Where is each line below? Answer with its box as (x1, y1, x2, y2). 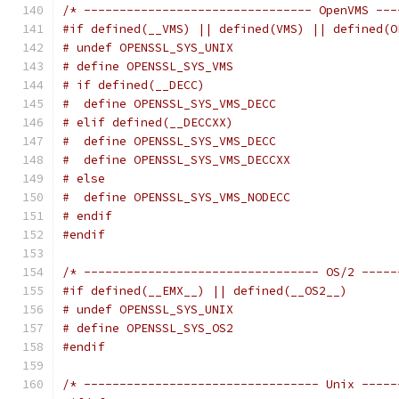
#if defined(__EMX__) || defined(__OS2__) (62, 283, 347, 298)
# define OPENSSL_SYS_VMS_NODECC (62, 190, 290, 205)
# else (62, 171, 105, 186)
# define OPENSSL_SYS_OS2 (62, 321, 233, 336)
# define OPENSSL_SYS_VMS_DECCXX (62, 152, 290, 167)
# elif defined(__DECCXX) (62, 115, 233, 130)
